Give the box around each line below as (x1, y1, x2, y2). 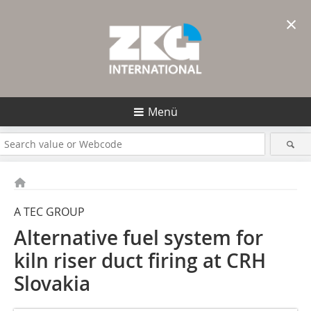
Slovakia (14, 271, 90, 296)
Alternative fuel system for (14, 225, 263, 251)
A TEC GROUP (14, 204, 85, 219)
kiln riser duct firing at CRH (14, 248, 266, 274)
